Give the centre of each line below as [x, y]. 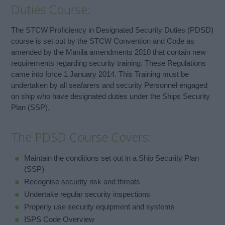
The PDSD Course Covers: [81, 137]
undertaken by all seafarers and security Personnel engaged [109, 85]
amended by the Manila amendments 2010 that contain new [109, 52]
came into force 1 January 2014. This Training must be [100, 74]
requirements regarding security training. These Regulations [109, 63]
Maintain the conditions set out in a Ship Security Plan [111, 158]
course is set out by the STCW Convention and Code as [103, 41]
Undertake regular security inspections [87, 194]
